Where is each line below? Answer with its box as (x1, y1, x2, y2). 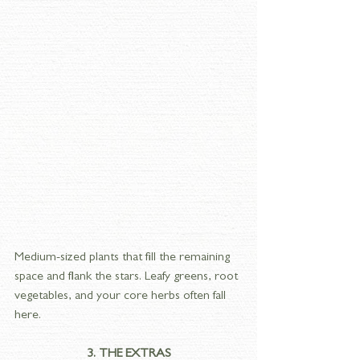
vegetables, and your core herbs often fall (14, 289, 229, 303)
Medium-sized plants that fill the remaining (14, 251, 233, 264)
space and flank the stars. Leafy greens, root (14, 270, 241, 284)
